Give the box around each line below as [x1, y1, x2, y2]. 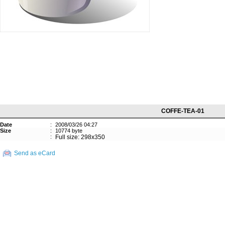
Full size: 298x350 [55, 134, 105, 141]
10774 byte [55, 128, 82, 134]
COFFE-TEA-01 [161, 107, 204, 115]
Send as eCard [14, 150, 55, 157]
